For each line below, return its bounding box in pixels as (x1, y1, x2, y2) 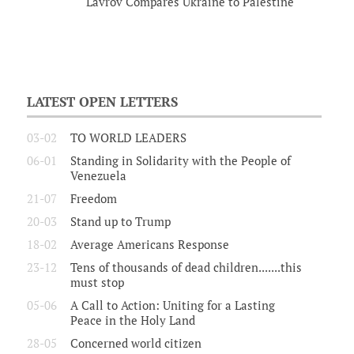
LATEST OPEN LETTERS (26, 93, 178, 111)
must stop (70, 275, 124, 291)
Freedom (70, 191, 117, 207)
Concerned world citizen (70, 336, 201, 352)
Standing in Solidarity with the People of (70, 153, 291, 169)
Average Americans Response (70, 237, 229, 253)
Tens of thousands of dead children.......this (70, 260, 302, 276)
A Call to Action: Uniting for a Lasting (70, 298, 275, 314)
